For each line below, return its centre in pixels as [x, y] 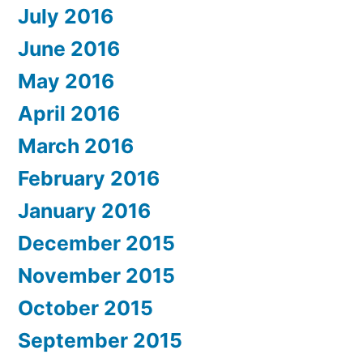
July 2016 [66, 17]
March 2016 [76, 146]
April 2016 [69, 114]
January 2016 [84, 211]
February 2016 [89, 179]
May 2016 [66, 81]
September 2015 [100, 341]
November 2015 [96, 276]
